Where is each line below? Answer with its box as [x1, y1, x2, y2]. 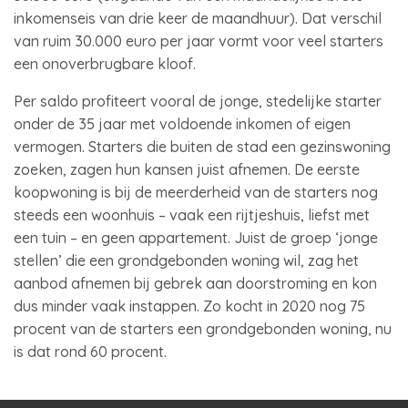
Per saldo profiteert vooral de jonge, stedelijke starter [14, 92, 382, 110]
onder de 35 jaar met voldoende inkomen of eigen [14, 115, 351, 133]
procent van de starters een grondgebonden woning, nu [14, 320, 392, 338]
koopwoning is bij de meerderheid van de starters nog [14, 183, 378, 201]
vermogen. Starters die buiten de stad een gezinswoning [14, 138, 391, 156]
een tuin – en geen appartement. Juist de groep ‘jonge [14, 229, 378, 247]
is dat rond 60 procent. [14, 342, 167, 361]
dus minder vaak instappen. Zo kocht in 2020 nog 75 [14, 297, 365, 315]
